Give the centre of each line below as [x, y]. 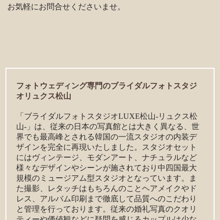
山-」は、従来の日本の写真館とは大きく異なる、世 [108, 126]
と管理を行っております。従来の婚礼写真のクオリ [107, 209]
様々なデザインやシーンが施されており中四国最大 [107, 167]
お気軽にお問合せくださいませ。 [66, 6]
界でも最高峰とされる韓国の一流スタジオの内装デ [107, 137]
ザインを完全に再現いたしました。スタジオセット [107, 147]
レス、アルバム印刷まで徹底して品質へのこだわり [107, 198]
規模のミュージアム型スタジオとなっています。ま [107, 178]
